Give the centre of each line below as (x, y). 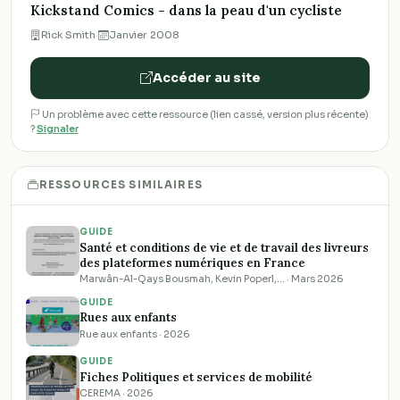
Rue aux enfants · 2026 (134, 334)
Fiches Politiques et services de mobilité (196, 377)
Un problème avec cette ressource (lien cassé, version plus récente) (204, 114)
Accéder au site (206, 78)
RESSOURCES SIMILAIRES (121, 185)
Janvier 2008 (144, 35)
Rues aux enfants (128, 318)
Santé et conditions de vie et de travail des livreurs (224, 247)
